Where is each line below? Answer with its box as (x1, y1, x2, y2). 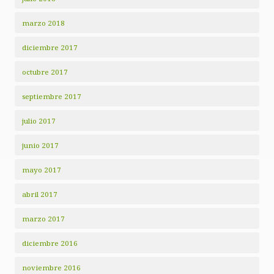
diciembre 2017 (22, 43, 78, 53)
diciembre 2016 (22, 239, 78, 248)
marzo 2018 (22, 18, 65, 28)
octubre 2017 (22, 67, 68, 77)
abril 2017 (22, 190, 57, 199)
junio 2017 (22, 141, 59, 150)
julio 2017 (22, 116, 56, 126)
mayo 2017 (22, 165, 61, 175)
